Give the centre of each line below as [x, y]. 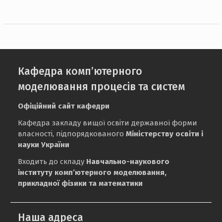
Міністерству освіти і [165, 134]
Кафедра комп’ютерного [80, 72]
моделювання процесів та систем [102, 87]
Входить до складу [52, 162]
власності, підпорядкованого [72, 134]
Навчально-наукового [128, 162]
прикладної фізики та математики [81, 184]
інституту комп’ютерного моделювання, [92, 173]
